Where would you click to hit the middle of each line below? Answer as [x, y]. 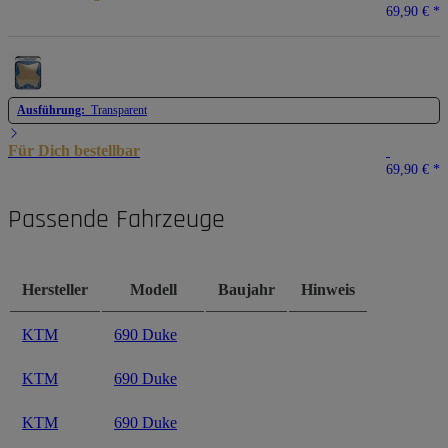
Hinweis [328, 289]
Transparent [119, 109]
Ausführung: [54, 109]
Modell [153, 289]
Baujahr [246, 289]
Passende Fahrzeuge [116, 219]
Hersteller [55, 289]
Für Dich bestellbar [74, 150]
